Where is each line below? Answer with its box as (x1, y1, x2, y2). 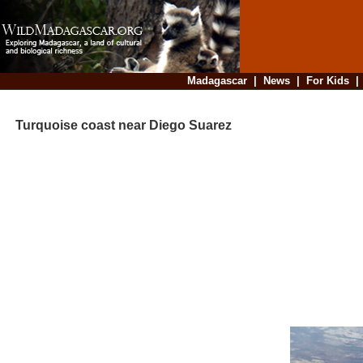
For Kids (305, 75, 349, 87)
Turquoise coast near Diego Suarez (2, 118, 232, 133)
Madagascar (186, 75, 247, 87)
